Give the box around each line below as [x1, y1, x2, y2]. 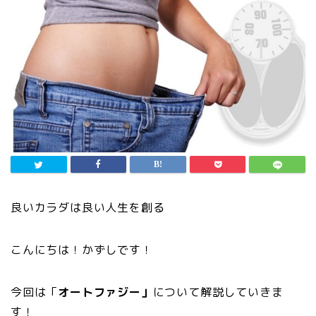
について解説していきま [152, 284, 284, 300]
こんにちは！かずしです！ [11, 242, 153, 257]
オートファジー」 [58, 284, 153, 300]
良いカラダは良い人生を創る [11, 200, 165, 215]
